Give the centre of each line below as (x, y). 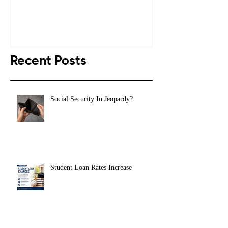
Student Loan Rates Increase (91, 167)
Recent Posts (48, 61)
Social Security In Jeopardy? (92, 99)
